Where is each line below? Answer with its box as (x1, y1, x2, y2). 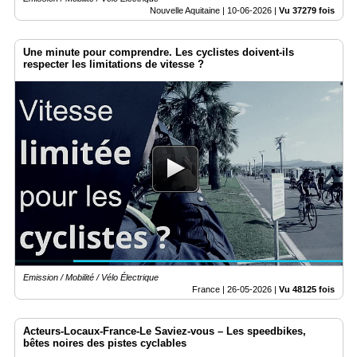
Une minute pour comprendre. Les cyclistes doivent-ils (23, 46, 294, 59)
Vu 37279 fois (279, 6, 335, 16)
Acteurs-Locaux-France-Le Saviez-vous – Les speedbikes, (23, 324, 306, 337)
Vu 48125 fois (279, 284, 335, 294)
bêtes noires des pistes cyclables (23, 336, 186, 349)
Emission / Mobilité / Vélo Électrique (23, 272, 159, 282)
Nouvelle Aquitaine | (150, 6, 227, 16)
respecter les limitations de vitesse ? (23, 58, 204, 71)
